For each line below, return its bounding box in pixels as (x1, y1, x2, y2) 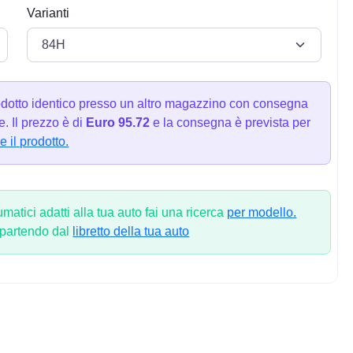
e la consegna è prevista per (150, 116, 311, 130)
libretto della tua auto (72, 225, 190, 239)
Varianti (26, 6, 69, 20)
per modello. (227, 206, 297, 220)
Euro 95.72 (86, 116, 150, 130)
